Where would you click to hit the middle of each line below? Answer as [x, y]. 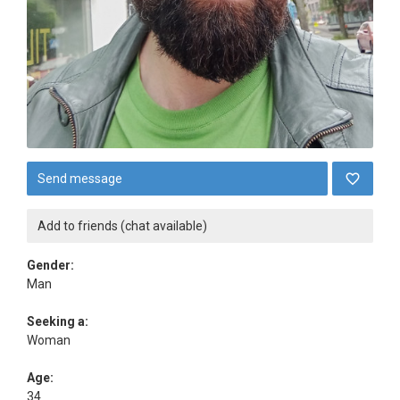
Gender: [50, 265]
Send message [80, 179]
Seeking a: [58, 321]
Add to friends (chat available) [122, 226]
